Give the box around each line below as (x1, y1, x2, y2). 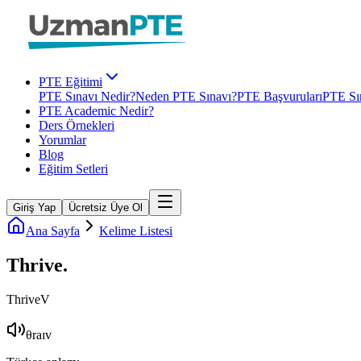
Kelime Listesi (99, 224, 172, 238)
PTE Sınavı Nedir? (39, 89, 135, 103)
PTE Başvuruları (237, 89, 322, 103)
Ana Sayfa (26, 224, 80, 238)
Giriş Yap (13, 201, 56, 214)
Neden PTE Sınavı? (135, 89, 237, 103)
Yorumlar (39, 133, 86, 147)
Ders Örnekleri (39, 118, 114, 132)
